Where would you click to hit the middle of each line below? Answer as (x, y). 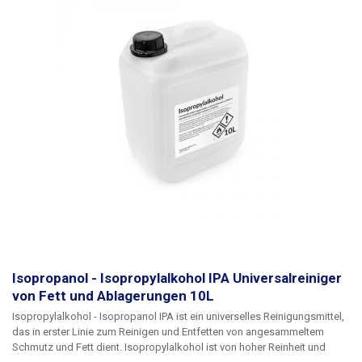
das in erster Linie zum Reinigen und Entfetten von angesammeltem (168, 332)
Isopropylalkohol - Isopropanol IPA (93, 316)
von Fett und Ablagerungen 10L (113, 296)
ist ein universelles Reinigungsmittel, (259, 316)
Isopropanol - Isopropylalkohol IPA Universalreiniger (177, 278)
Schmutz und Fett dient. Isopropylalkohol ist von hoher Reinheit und (68, 347)
